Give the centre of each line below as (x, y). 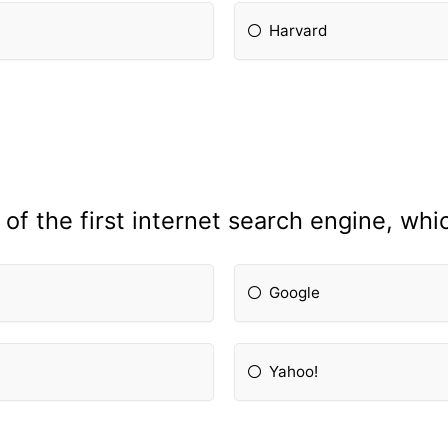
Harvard (298, 30)
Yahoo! (294, 371)
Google (295, 293)
